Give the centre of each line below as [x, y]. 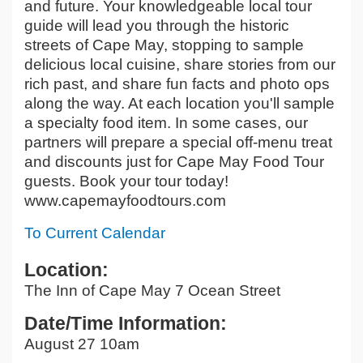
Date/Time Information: [126, 324]
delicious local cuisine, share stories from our [180, 65]
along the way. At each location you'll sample [179, 104]
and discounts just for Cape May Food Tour [174, 162]
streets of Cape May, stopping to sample [164, 45]
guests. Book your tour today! [126, 181]
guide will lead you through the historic [157, 26]
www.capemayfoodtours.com [125, 201]
